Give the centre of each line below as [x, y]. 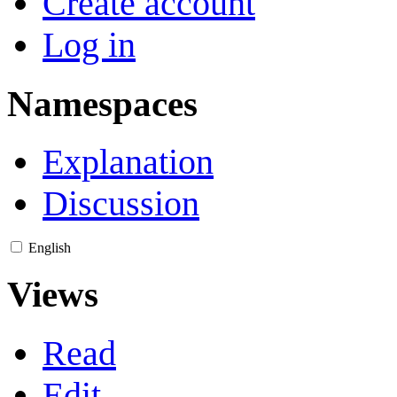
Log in [89, 44]
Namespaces [102, 103]
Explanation [128, 162]
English [50, 248]
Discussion [121, 204]
